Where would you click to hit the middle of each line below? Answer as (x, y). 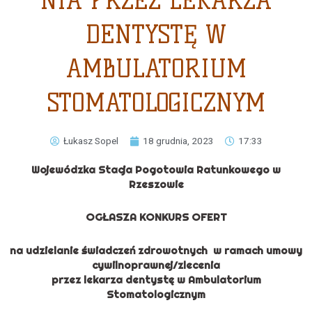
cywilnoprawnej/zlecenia (156, 265)
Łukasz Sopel (91, 141)
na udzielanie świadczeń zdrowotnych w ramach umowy (156, 250)
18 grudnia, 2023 (178, 141)
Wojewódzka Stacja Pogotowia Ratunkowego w (156, 170)
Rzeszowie (156, 185)
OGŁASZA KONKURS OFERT (156, 217)
